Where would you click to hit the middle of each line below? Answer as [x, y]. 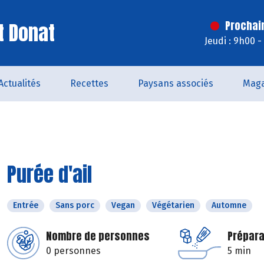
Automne [229, 205]
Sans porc [75, 205]
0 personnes [73, 251]
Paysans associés [176, 83]
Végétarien [173, 205]
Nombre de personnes [98, 236]
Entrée [26, 205]
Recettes [89, 83]
